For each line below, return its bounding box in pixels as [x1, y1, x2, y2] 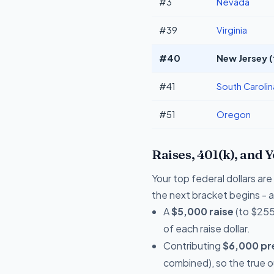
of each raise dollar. [163, 221, 251, 235]
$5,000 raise [171, 204, 234, 218]
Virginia [217, 24, 247, 35]
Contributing [163, 239, 223, 252]
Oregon [217, 108, 251, 120]
